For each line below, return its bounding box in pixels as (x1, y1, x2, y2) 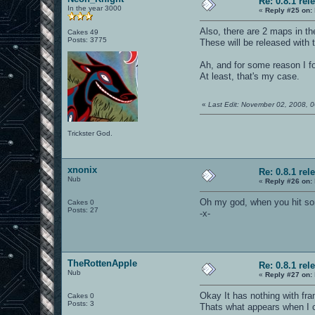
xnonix (67, 164, 98, 175)
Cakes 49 (67, 27, 99, 36)
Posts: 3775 (67, 35, 108, 44)
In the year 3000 (67, 4, 122, 12)
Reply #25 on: (265, 6, 313, 14)
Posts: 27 (67, 205, 99, 214)
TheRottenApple (67, 257, 138, 269)
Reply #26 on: (265, 176, 313, 185)
